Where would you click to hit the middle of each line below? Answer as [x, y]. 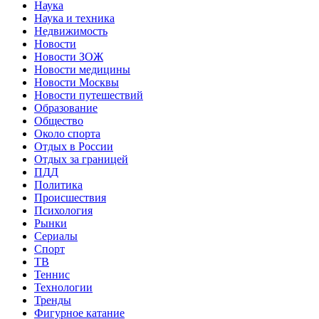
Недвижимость [71, 31]
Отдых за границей [81, 159]
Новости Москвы [77, 82]
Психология [63, 210]
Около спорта [67, 133]
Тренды [53, 300]
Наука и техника [74, 18]
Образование [66, 108]
